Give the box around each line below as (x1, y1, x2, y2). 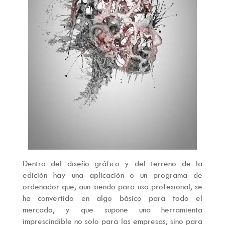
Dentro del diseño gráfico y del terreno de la (22, 158, 203, 169)
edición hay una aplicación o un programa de (22, 170, 203, 180)
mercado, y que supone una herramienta (22, 204, 203, 215)
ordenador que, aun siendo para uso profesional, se (22, 181, 203, 192)
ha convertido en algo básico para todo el (22, 193, 203, 203)
